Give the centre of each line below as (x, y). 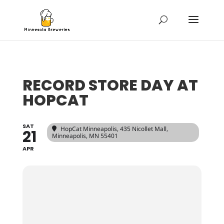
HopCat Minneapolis (88, 129)
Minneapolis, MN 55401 (85, 136)
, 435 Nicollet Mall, (142, 129)
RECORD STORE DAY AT (110, 85)
